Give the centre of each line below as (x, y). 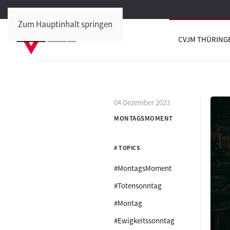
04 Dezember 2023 (142, 102)
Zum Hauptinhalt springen (65, 24)
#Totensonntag (138, 186)
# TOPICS (127, 148)
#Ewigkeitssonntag (144, 221)
